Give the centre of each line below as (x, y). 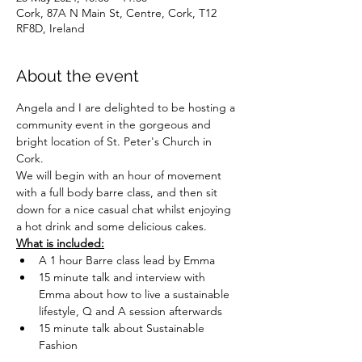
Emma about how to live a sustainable (136, 294)
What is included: (60, 243)
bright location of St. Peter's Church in (116, 141)
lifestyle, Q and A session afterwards (130, 311)
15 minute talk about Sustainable (123, 328)
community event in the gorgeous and (115, 124)
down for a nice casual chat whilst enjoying (125, 209)
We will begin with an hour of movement (120, 175)
